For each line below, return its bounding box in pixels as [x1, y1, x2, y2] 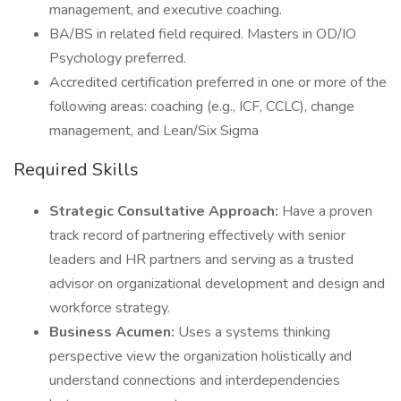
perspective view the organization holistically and [49, 346, 352, 366]
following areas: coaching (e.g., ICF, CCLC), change [49, 97, 354, 116]
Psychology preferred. [49, 48, 186, 68]
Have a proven [278, 201, 372, 221]
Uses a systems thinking [175, 322, 330, 342]
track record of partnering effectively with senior [49, 226, 346, 245]
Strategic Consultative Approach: [49, 201, 278, 221]
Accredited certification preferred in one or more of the [49, 73, 387, 92]
